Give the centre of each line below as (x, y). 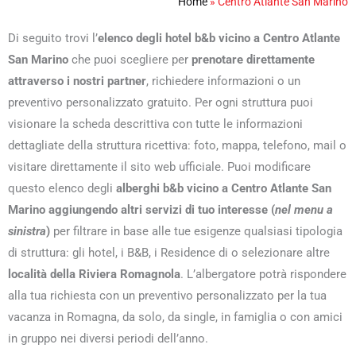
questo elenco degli (62, 188)
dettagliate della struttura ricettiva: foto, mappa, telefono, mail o (177, 145)
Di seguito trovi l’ (53, 38)
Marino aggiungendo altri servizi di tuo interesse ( (141, 210)
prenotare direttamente (252, 60)
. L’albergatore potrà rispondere (263, 274)
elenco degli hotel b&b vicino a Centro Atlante (219, 38)
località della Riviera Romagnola (94, 274)
